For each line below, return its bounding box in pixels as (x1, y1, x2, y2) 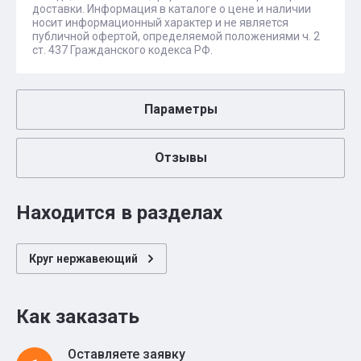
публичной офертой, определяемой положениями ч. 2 (32, 30, 320, 43)
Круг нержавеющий (29, 252, 138, 265)
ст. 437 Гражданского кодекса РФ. (32, 44, 213, 56)
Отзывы (154, 150, 207, 165)
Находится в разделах (16, 201, 222, 224)
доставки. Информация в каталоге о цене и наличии (32, 2, 311, 15)
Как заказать (16, 305, 139, 328)
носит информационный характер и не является (32, 16, 288, 29)
